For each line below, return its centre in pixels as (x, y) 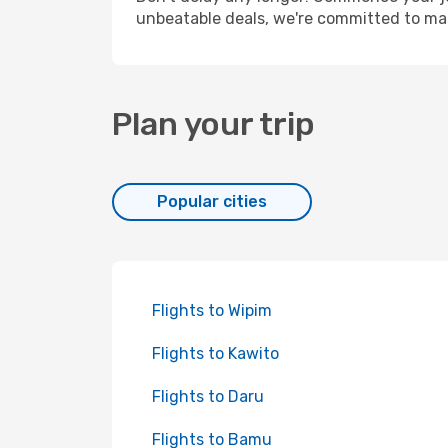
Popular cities (212, 201)
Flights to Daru (208, 396)
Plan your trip (213, 124)
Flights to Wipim (212, 310)
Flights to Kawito (215, 353)
